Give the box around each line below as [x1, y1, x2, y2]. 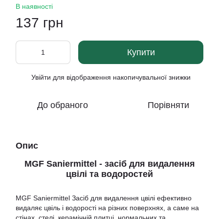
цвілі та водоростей [66, 169, 153, 179]
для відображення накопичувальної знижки [51, 73, 191, 81]
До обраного [37, 100, 88, 110]
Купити [127, 47, 155, 57]
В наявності [16, 2, 53, 10]
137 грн [16, 15, 63, 30]
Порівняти [147, 100, 189, 110]
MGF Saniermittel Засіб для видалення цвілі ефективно [16, 194, 192, 202]
